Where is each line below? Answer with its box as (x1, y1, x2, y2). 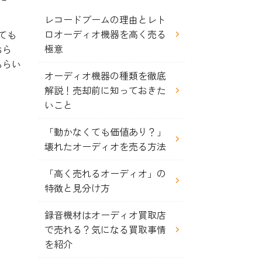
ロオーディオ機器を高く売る (44, 27, 166, 41)
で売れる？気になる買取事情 (44, 222, 166, 236)
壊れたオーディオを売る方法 (44, 139, 166, 153)
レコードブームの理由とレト (44, 12, 166, 26)
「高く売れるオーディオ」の (44, 166, 166, 180)
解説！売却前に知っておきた (44, 83, 166, 97)
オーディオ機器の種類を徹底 (44, 68, 166, 82)
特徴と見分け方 (44, 181, 110, 195)
